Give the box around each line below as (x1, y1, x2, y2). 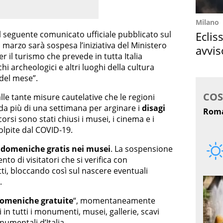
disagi (142, 103, 165, 114)
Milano (196, 17, 219, 27)
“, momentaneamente (73, 195, 155, 207)
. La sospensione (111, 143, 173, 155)
